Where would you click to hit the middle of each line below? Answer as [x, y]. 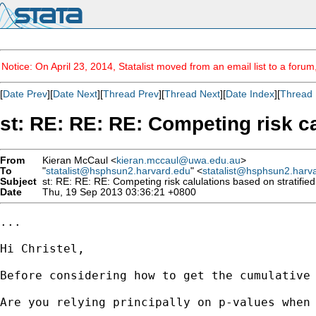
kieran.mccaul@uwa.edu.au [178, 160]
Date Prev [25, 94]
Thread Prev [131, 94]
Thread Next [192, 94]
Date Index [250, 94]
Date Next [75, 94]
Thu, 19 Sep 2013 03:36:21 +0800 [116, 192]
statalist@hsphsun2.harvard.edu [118, 171]
